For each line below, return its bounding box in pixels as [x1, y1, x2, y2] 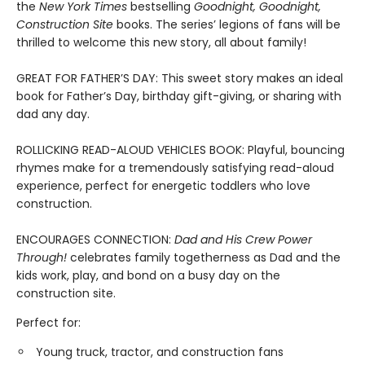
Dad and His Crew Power [174, 231, 312, 248]
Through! [16, 249, 67, 266]
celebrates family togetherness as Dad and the [67, 249, 341, 266]
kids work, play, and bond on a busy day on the [16, 267, 280, 284]
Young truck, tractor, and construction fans [36, 344, 284, 360]
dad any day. [16, 106, 93, 122]
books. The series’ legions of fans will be [113, 16, 341, 33]
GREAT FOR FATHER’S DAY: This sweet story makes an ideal [16, 70, 343, 86]
